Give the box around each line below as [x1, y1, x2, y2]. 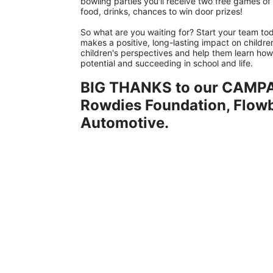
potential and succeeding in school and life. [80, 58, 253, 69]
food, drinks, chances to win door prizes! [80, 6, 243, 17]
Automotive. [80, 114, 169, 132]
